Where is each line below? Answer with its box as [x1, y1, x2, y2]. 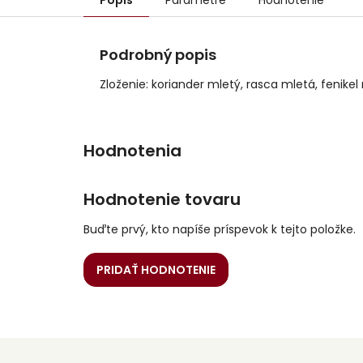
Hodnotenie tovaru [83, 188, 241, 211]
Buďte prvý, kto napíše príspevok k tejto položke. [83, 221, 356, 237]
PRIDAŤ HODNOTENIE [96, 262, 216, 278]
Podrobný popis [100, 45, 216, 66]
